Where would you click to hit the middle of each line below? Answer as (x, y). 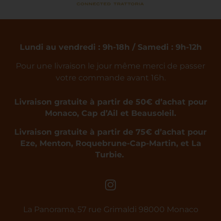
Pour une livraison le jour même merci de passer (110, 65)
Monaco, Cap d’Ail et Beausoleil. (110, 113)
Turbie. (110, 154)
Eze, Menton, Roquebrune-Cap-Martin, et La (110, 143)
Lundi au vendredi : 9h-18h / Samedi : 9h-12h (110, 47)
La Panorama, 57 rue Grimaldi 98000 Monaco (110, 209)
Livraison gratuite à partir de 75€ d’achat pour (110, 132)
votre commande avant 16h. (110, 77)
